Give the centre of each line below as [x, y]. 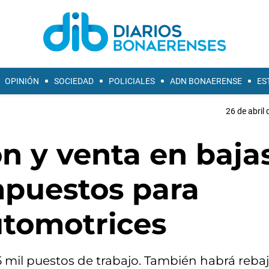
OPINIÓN [22, 81]
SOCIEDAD [74, 81]
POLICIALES [132, 81]
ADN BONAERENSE [206, 81]
